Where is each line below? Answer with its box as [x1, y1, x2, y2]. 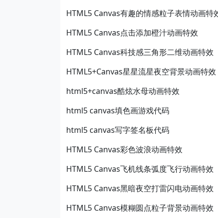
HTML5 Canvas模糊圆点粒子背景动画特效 [66, 202, 214, 213]
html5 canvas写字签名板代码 [66, 125, 169, 135]
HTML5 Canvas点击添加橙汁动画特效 [66, 27, 198, 38]
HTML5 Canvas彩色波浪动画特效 [66, 144, 182, 155]
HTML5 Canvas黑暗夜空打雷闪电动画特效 [66, 183, 214, 194]
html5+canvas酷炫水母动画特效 [66, 86, 180, 96]
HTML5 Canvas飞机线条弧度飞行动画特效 [66, 163, 214, 174]
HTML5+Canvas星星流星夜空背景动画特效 [66, 66, 216, 77]
